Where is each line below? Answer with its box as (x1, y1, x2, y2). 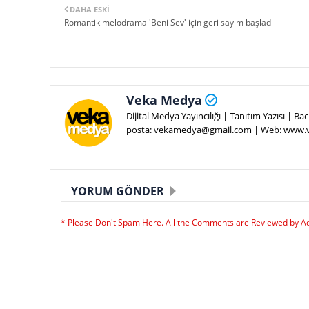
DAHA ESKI (70, 3, 110, 14)
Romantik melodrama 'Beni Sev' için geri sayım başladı (64, 16, 273, 28)
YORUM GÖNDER (71, 183, 164, 199)
